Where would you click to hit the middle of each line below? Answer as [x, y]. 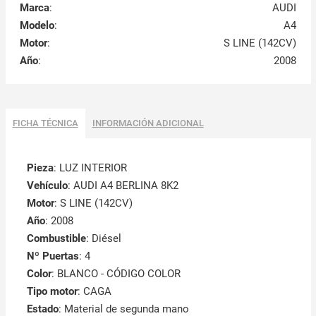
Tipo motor [52, 292]
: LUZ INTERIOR [90, 168]
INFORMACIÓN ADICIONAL [148, 123]
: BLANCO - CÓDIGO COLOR [116, 274]
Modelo [37, 26]
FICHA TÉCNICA [45, 123]
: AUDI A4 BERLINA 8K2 [123, 186]
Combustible [56, 239]
